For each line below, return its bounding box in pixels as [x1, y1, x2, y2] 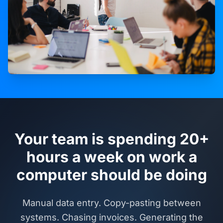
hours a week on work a [26, 148, 197, 166]
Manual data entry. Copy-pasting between [22, 198, 201, 209]
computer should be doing [16, 166, 207, 184]
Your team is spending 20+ [14, 130, 209, 148]
